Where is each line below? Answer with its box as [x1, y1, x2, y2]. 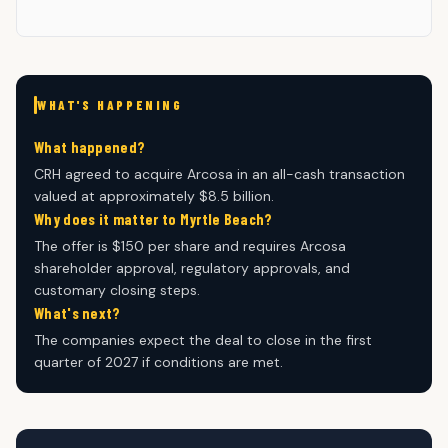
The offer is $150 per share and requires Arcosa [34, 236, 346, 255]
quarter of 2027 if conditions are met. [34, 352, 283, 371]
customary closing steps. [34, 280, 200, 299]
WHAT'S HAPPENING [37, 96, 183, 113]
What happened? [34, 137, 146, 156]
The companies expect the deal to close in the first [34, 330, 372, 349]
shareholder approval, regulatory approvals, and [34, 258, 350, 277]
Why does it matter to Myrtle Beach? [34, 209, 273, 228]
